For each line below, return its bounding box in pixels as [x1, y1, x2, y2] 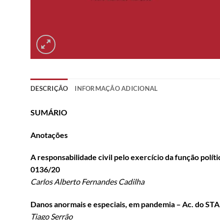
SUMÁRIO [30, 107, 67, 117]
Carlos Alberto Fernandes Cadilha [30, 177, 144, 187]
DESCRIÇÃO [30, 84, 68, 92]
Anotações [30, 130, 68, 139]
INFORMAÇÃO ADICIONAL [75, 84, 158, 92]
